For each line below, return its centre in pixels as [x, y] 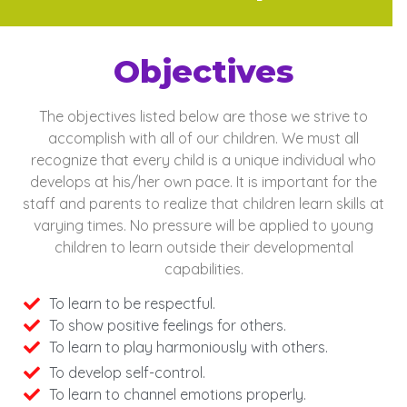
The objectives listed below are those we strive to [203, 116]
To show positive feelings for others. [167, 325]
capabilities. [203, 268]
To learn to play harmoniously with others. [188, 347]
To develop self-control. [127, 372]
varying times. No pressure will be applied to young [203, 225]
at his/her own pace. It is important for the [236, 181]
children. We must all [291, 138]
